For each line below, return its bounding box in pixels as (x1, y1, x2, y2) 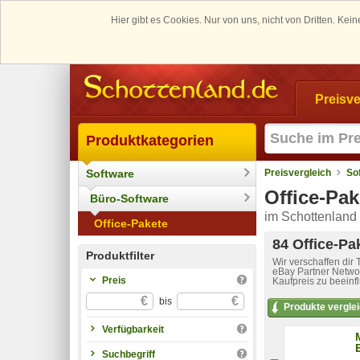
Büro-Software (90, 191, 169, 205)
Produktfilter (86, 248, 154, 262)
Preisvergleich (264, 166, 331, 178)
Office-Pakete (94, 216, 168, 230)
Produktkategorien (86, 132, 214, 149)
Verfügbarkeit (102, 323, 164, 335)
